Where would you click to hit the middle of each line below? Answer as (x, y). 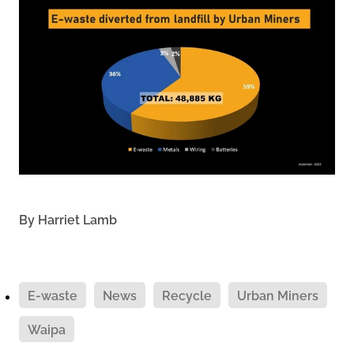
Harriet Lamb (77, 219)
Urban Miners (278, 295)
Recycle (187, 295)
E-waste (53, 295)
